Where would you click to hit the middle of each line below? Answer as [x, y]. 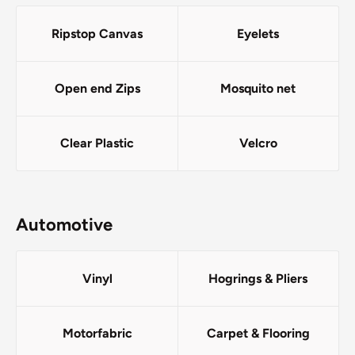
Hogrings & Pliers [258, 279]
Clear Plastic [97, 143]
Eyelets [258, 34]
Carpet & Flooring [258, 334]
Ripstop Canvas [97, 34]
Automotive [64, 225]
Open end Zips [97, 89]
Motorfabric [97, 334]
